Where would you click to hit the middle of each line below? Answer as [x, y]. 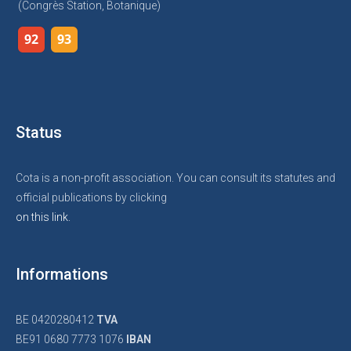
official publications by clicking [91, 197]
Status [39, 132]
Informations [62, 274]
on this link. [43, 217]
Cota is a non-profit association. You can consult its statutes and [175, 178]
